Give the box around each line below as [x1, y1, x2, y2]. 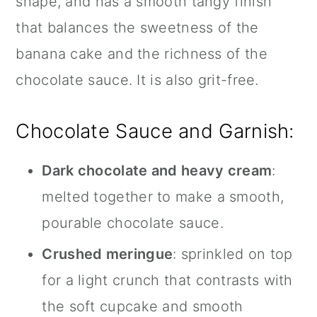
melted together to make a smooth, [42, 188, 284, 205]
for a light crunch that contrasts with [42, 271, 293, 289]
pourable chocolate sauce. [42, 214, 224, 231]
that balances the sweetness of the [16, 18, 259, 36]
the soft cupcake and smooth [42, 297, 243, 315]
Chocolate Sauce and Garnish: [16, 118, 294, 143]
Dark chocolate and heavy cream [42, 161, 272, 179]
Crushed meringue [42, 245, 173, 263]
